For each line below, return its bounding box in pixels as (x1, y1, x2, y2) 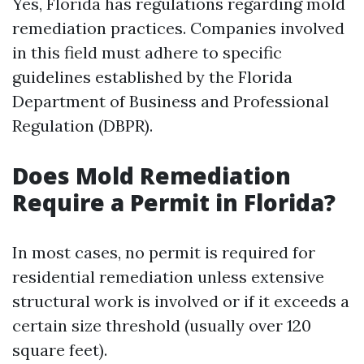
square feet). (12, 340, 107, 360)
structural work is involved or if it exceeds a (12, 291, 349, 311)
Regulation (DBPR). (12, 115, 153, 136)
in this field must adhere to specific (12, 42, 282, 63)
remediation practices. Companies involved (12, 18, 344, 38)
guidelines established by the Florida (12, 67, 292, 87)
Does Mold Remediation (12, 160, 291, 191)
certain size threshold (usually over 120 (12, 315, 311, 336)
